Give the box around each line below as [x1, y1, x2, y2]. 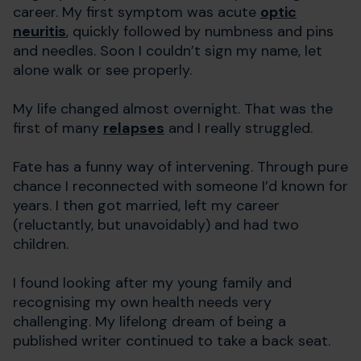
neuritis [13, 21, 66, 41]
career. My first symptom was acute [13, 2, 260, 22]
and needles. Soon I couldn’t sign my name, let [13, 40, 322, 60]
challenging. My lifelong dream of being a [13, 311, 286, 331]
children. [13, 234, 68, 254]
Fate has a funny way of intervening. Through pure [13, 156, 348, 176]
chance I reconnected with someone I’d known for [13, 176, 348, 196]
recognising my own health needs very [13, 292, 272, 312]
